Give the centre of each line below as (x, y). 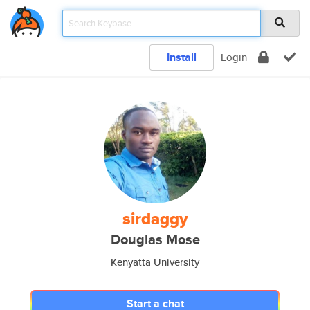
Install (182, 57)
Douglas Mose (155, 240)
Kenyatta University (155, 262)
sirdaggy (155, 219)
